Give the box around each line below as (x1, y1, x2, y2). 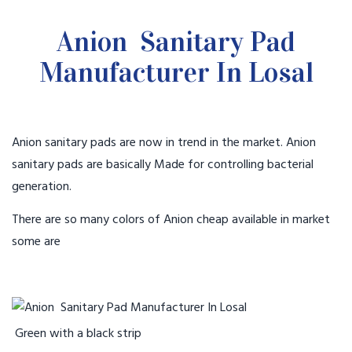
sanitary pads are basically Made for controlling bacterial (12, 155, 313, 175)
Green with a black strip (12, 324, 145, 344)
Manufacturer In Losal (38, 55, 313, 90)
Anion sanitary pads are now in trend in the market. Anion (12, 133, 316, 153)
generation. (12, 177, 71, 197)
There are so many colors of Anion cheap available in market (12, 210, 330, 230)
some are (12, 232, 60, 252)
